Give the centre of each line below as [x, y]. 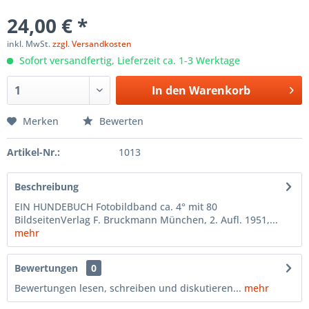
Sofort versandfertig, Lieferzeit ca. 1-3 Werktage [128, 60]
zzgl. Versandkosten [92, 44]
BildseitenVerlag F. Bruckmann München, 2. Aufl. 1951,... [146, 220]
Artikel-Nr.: [33, 152]
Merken [41, 121]
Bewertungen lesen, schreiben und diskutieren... [128, 288]
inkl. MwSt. [30, 44]
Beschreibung [47, 187]
